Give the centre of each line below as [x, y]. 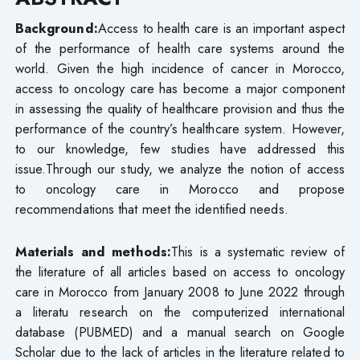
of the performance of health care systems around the [180, 48]
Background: [56, 28]
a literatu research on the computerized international [180, 311]
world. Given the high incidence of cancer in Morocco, [180, 68]
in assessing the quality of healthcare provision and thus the [180, 108]
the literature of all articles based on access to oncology [180, 271]
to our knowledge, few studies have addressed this [180, 148]
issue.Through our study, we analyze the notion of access [180, 168]
